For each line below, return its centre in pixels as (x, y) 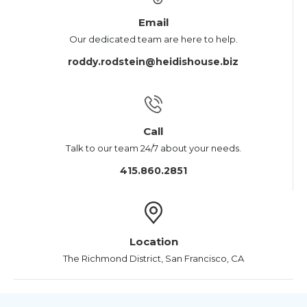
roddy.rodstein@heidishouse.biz (153, 61)
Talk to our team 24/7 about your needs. (153, 148)
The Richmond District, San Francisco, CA (153, 259)
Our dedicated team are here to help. (153, 39)
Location (153, 242)
